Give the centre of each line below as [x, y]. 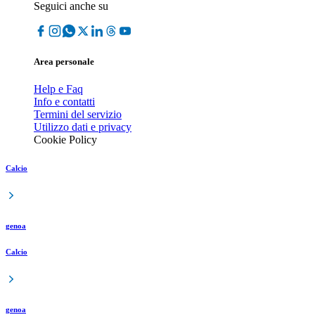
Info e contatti [64, 102]
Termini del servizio [78, 115]
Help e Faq [58, 89]
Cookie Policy [65, 140]
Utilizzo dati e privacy [83, 127]
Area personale [64, 62]
